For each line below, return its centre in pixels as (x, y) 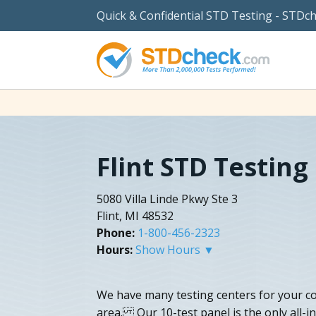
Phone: (116, 232)
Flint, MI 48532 (135, 215)
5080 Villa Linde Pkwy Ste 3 (167, 199)
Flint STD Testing (202, 166)
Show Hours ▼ (175, 249)
